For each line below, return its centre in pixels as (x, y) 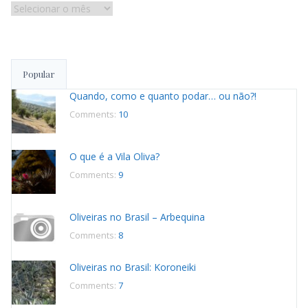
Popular (39, 74)
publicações (35, 44)
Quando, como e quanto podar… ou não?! (163, 96)
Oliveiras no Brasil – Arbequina (137, 217)
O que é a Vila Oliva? (114, 156)
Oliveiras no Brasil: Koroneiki (133, 267)
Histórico (29, 8)
